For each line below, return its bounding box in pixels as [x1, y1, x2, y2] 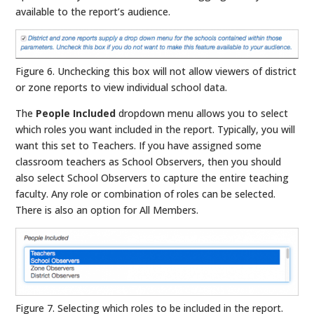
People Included [36, 107, 116, 121]
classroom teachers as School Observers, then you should [15, 155, 282, 169]
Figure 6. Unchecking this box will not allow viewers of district [15, 64, 297, 78]
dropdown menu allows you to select [116, 107, 289, 121]
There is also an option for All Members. [15, 203, 199, 217]
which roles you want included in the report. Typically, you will [15, 123, 296, 137]
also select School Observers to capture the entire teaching [15, 171, 289, 185]
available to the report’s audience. [15, 4, 171, 18]
